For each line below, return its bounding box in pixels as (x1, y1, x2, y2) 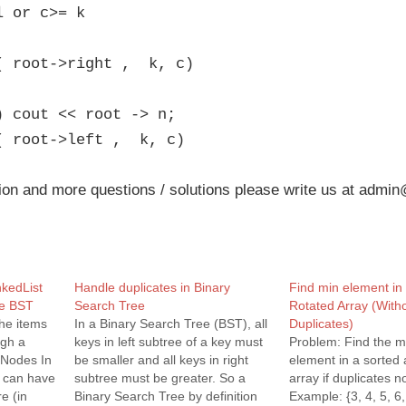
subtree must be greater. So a (73, 371, 246, 385)
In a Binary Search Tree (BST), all (73, 316, 267, 331)
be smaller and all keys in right (73, 353, 248, 367)
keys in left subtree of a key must (73, 334, 263, 349)
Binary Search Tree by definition (73, 389, 257, 403)
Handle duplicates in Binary (73, 280, 230, 295)
